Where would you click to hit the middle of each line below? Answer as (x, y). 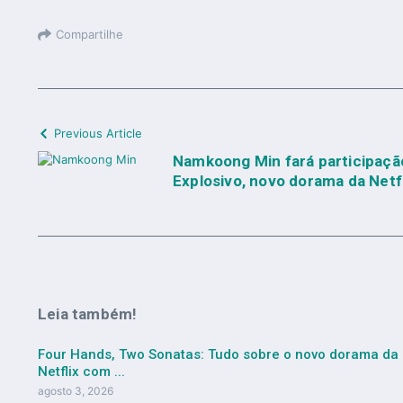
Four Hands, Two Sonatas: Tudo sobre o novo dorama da (218, 355)
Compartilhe (90, 34)
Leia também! (88, 314)
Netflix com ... (81, 372)
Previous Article (98, 134)
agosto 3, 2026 (76, 391)
